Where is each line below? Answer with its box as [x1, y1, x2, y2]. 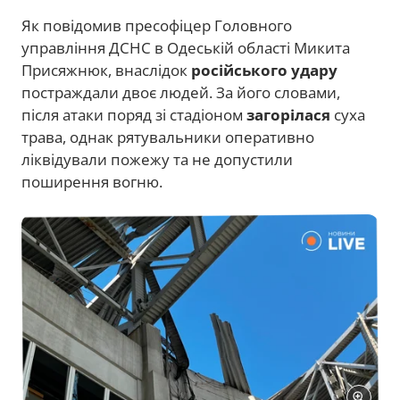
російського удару [191, 60, 337, 81]
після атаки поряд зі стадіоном [21, 104, 246, 126]
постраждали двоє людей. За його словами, [21, 82, 340, 104]
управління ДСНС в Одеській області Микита [21, 37, 350, 59]
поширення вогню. [21, 171, 162, 193]
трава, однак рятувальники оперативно [21, 127, 314, 148]
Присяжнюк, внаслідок [21, 60, 191, 81]
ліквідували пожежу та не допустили [21, 149, 293, 171]
